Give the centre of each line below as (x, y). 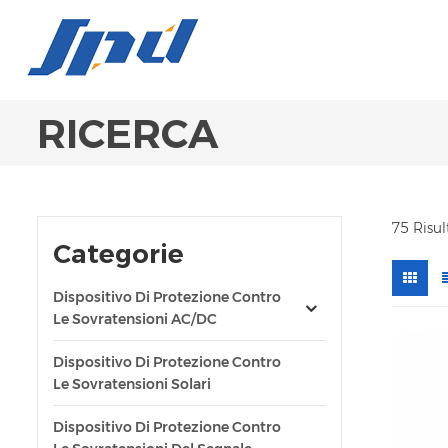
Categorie (118, 254)
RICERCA (127, 133)
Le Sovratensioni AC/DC (135, 319)
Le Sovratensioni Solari (132, 384)
